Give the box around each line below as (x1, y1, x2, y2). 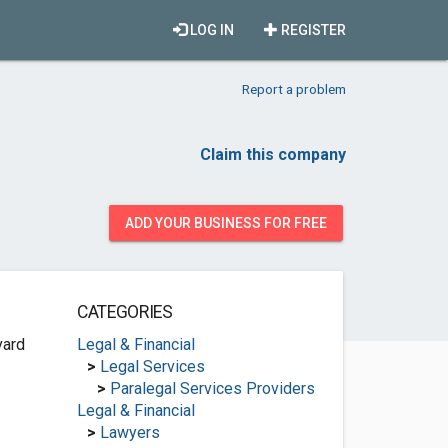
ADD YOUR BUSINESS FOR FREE (125, 215, 327, 231)
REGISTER (278, 22, 346, 38)
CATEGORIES (76, 302, 173, 322)
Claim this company (200, 145, 346, 164)
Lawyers (99, 423, 160, 442)
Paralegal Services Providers (109, 379, 315, 398)
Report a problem (242, 81, 346, 97)
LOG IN (187, 22, 234, 38)
